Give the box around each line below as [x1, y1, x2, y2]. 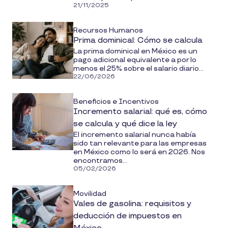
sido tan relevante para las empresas [73, 138, 207, 148]
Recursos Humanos [73, 25, 143, 35]
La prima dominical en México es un [73, 46, 197, 55]
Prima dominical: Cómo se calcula [73, 35, 203, 45]
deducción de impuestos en [73, 211, 182, 221]
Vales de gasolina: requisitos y [73, 198, 191, 209]
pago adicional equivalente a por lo [73, 55, 196, 64]
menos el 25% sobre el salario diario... [73, 64, 204, 73]
